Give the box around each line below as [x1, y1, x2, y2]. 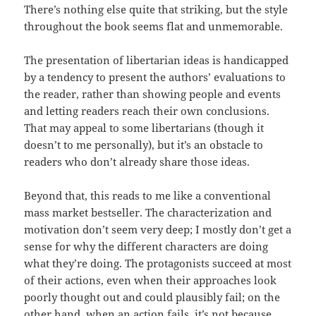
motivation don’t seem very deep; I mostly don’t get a [24, 222, 292, 237]
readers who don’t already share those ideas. [24, 154, 250, 169]
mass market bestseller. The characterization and [24, 205, 272, 220]
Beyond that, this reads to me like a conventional [24, 188, 272, 203]
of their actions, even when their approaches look [24, 273, 277, 288]
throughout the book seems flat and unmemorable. [24, 19, 284, 34]
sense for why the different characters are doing [24, 239, 269, 254]
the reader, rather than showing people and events [24, 87, 281, 102]
